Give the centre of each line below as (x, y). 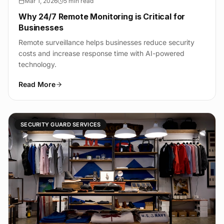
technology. (37, 64)
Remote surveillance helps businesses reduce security (106, 42)
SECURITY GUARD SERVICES (61, 125)
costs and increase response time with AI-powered (101, 53)
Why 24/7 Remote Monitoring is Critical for (102, 17)
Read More (37, 84)
